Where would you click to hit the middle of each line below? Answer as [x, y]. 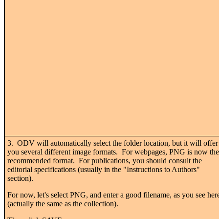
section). [20, 178]
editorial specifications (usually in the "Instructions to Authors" [104, 169]
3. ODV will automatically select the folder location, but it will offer [113, 143]
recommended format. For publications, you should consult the [105, 160]
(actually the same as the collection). [63, 203]
